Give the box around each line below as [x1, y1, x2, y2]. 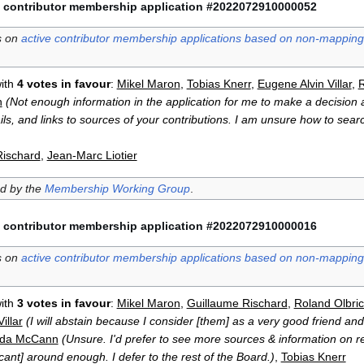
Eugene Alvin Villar [257, 76, 352, 90]
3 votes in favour [16, 296, 110, 310]
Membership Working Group [44, 181, 190, 195]
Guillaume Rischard [186, 296, 288, 310]
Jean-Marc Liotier [46, 148, 137, 162]
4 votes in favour [16, 76, 110, 90]
